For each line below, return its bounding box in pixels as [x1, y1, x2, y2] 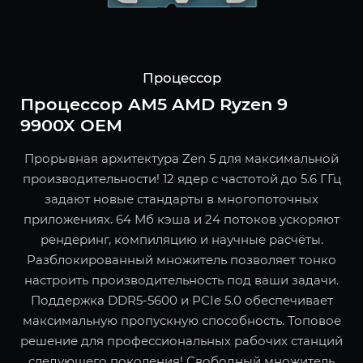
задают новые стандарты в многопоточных [45, 191, 318, 207]
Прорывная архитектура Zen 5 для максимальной [24, 151, 339, 167]
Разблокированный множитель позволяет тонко [27, 252, 336, 268]
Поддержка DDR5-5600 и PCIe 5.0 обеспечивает [30, 293, 333, 309]
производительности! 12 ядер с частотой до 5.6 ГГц [22, 171, 341, 187]
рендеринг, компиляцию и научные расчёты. [40, 232, 323, 248]
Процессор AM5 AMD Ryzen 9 [20, 94, 288, 115]
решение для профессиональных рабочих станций [20, 333, 343, 349]
